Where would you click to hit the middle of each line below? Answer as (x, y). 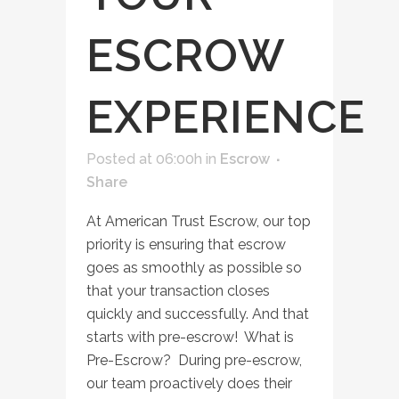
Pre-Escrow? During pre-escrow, (194, 360)
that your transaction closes (178, 290)
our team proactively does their (189, 383)
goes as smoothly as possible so (194, 267)
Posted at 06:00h (144, 159)
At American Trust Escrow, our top (199, 221)
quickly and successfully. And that (198, 313)
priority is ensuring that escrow (186, 244)
